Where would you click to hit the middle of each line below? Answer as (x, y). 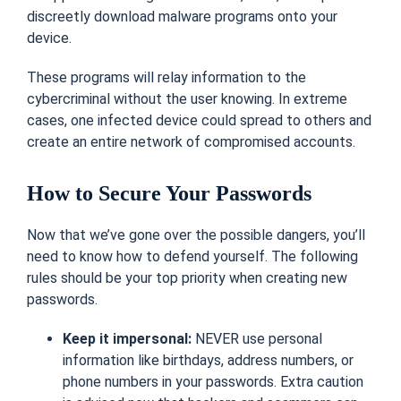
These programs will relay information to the (166, 77)
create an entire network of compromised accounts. (191, 141)
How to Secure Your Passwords (169, 193)
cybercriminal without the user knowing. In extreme (187, 98)
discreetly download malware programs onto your (182, 16)
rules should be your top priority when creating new (187, 277)
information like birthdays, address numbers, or (208, 360)
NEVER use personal (259, 338)
